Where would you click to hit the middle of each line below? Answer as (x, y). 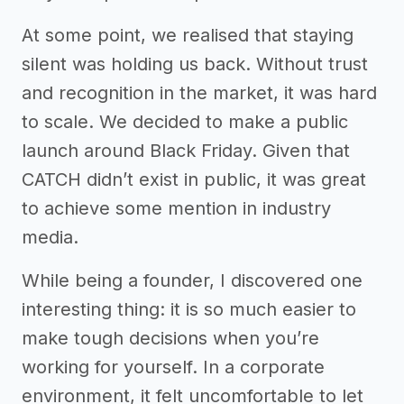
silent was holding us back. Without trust (195, 64)
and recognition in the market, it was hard (199, 93)
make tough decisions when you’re (170, 338)
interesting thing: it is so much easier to (189, 309)
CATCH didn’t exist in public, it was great (194, 179)
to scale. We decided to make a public (185, 122)
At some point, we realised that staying (188, 35)
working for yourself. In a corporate (173, 367)
